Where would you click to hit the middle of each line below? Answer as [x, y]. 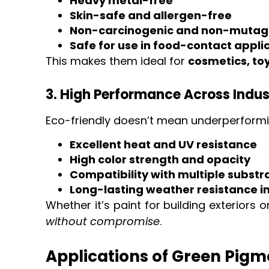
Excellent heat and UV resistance [164, 145]
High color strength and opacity [160, 160]
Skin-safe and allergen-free [151, 15]
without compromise [103, 222]
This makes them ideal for [117, 61]
